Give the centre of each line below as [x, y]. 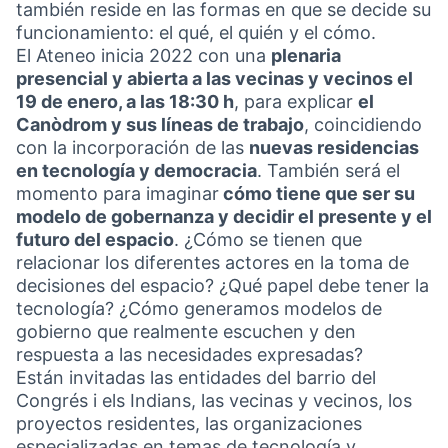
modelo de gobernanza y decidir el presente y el [224, 216]
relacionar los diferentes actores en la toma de [212, 262]
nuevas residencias [334, 147]
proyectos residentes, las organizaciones [189, 423]
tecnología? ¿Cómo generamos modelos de [199, 308]
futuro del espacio [95, 239]
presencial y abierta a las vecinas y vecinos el [214, 78]
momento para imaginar [117, 193]
